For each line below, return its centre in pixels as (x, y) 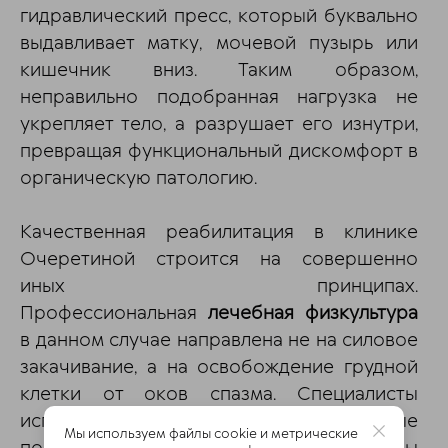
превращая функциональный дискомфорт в (219, 151)
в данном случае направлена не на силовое (219, 340)
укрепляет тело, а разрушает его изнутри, (219, 124)
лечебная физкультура (313, 313)
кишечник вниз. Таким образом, (219, 70)
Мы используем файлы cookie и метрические (211, 433)
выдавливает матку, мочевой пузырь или (219, 43)
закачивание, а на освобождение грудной (219, 367)
